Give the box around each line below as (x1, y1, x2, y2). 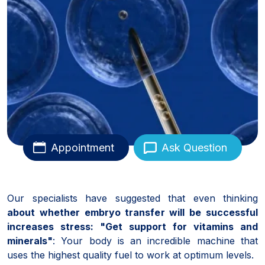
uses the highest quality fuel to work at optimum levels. (7, 248, 254, 261)
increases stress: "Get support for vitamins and (7, 220, 258, 232)
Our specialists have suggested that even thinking (7, 192, 258, 204)
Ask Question (161, 141, 227, 154)
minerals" (7, 234, 53, 247)
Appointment (51, 141, 114, 154)
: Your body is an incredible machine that (53, 234, 258, 247)
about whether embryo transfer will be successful (7, 206, 258, 218)
